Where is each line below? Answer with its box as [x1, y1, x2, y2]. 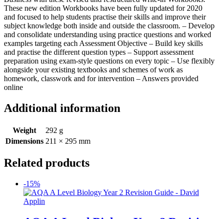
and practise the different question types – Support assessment [4, 47, 194, 56]
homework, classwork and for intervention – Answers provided [4, 74, 198, 83]
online [4, 83, 23, 91]
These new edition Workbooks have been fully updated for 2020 [4, 3, 202, 12]
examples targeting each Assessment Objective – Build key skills [4, 39, 203, 47]
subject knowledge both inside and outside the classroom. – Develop [4, 21, 215, 30]
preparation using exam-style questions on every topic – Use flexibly [4, 56, 215, 65]
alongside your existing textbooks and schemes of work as [4, 65, 183, 74]
